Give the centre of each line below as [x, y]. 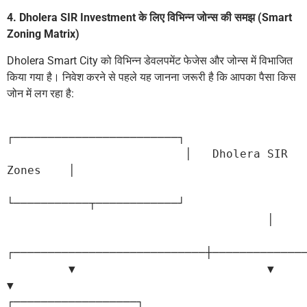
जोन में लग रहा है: [40, 93]
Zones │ [41, 170]
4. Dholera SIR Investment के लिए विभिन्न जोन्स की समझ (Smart [149, 18]
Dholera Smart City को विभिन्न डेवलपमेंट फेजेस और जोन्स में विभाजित [150, 60]
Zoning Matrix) [43, 34]
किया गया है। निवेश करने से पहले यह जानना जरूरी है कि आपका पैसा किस [151, 77]
